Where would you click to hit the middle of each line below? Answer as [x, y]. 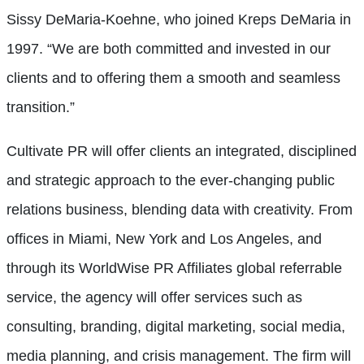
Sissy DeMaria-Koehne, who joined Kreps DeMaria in [179, 20]
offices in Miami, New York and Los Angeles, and [164, 239]
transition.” [41, 108]
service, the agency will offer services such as [154, 298]
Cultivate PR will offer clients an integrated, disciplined [182, 152]
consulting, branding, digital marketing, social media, [176, 327]
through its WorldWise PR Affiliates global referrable [174, 269]
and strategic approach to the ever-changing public [171, 181]
